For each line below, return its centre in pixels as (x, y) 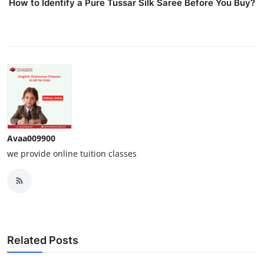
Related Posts (43, 240)
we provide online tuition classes (72, 153)
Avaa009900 (31, 138)
